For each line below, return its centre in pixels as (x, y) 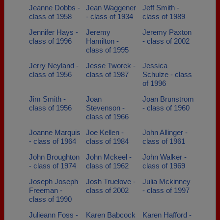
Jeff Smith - (161, 8)
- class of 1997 (166, 190)
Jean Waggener (111, 8)
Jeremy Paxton (167, 32)
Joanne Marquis (55, 132)
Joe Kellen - (105, 132)
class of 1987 (107, 74)
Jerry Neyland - (54, 66)
